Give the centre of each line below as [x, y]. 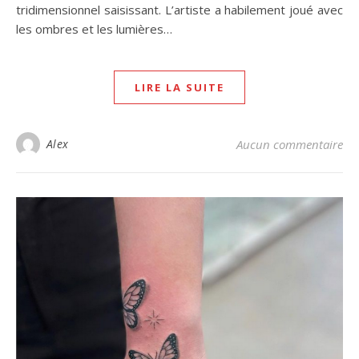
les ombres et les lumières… [94, 29]
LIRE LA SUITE [179, 87]
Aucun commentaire [290, 144]
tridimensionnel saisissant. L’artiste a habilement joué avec [179, 10]
